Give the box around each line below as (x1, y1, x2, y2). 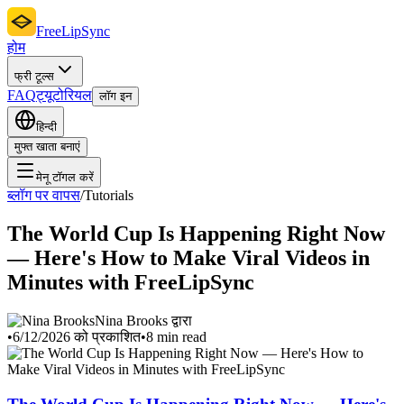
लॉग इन (99, 89, 132, 103)
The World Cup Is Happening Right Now (7, 221, 385, 245)
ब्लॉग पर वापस (7, 188, 80, 203)
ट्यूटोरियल (36, 87, 92, 103)
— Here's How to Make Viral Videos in (7, 245, 370, 270)
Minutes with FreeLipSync (7, 270, 254, 294)
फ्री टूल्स (14, 69, 54, 83)
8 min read (146, 328, 207, 344)
